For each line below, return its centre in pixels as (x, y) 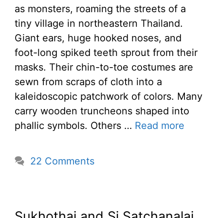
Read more (160, 126)
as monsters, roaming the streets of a (100, 9)
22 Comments (62, 161)
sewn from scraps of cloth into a (88, 82)
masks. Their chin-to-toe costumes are (104, 67)
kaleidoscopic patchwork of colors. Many (109, 97)
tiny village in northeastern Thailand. (99, 24)
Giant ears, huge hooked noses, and (98, 38)
